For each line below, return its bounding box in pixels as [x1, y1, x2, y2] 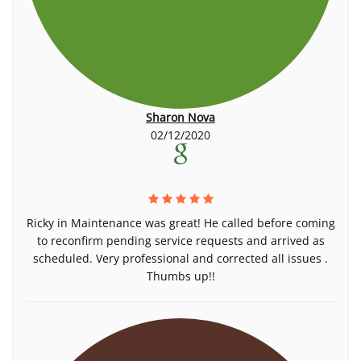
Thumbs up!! [146, 268, 215, 284]
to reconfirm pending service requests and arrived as [36, 233, 325, 248]
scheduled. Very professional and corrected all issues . [33, 251, 328, 266]
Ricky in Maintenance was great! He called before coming [26, 215, 335, 230]
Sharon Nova [146, 110, 215, 125]
